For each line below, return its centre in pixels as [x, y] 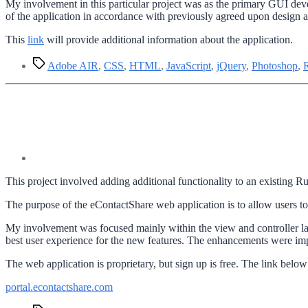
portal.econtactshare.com [59, 287]
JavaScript [189, 66]
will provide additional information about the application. [168, 40]
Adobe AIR [73, 66]
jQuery [231, 66]
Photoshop [275, 66]
